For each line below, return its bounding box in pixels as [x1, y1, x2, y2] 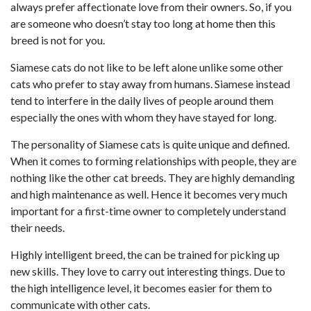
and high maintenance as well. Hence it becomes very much [10, 187, 287, 201]
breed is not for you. [10, 33, 105, 47]
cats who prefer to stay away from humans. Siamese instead [10, 76, 290, 90]
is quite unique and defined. [160, 137, 289, 151]
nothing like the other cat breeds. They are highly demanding [10, 170, 295, 184]
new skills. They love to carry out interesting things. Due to [10, 264, 285, 278]
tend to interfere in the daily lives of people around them [10, 93, 274, 107]
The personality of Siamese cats [10, 137, 160, 151]
